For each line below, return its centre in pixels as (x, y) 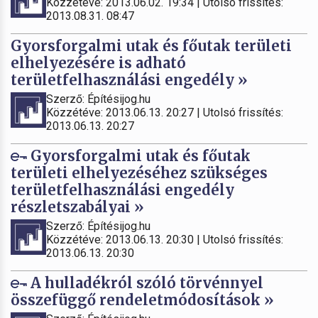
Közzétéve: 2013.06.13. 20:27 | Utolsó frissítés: (165, 112)
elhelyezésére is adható (98, 62)
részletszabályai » (77, 207)
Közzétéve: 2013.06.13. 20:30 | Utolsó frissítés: (165, 239)
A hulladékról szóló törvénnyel (145, 283)
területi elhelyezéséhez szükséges (139, 172)
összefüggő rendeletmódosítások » (142, 300)
